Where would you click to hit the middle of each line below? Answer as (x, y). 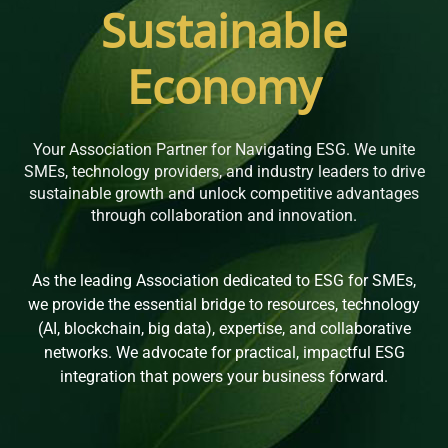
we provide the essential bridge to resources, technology (224, 304)
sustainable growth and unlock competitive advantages (224, 193)
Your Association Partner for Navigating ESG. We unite (224, 149)
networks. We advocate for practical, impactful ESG (224, 352)
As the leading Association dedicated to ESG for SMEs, (224, 280)
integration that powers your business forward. (224, 376)
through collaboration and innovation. (224, 215)
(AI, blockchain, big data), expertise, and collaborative (224, 328)
